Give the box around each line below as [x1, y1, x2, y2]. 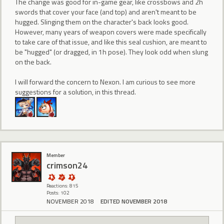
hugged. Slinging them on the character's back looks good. [15, 16, 188, 27]
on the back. [15, 56, 51, 67]
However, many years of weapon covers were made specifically [15, 26, 206, 37]
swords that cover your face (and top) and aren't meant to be [15, 6, 196, 17]
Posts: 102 [46, 188, 69, 196]
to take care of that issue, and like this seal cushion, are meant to [15, 36, 207, 47]
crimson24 [46, 158, 87, 172]
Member [46, 151, 65, 159]
